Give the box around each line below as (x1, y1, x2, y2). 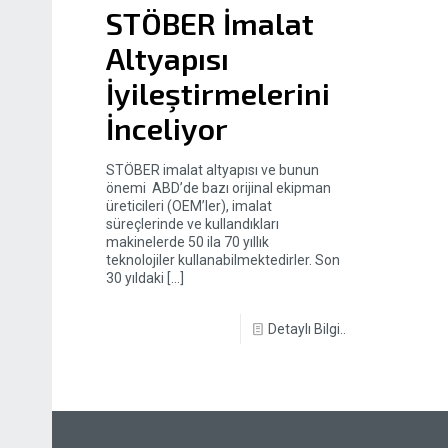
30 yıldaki (105, 269, 164, 286)
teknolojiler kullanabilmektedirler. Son (105, 251, 340, 268)
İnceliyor (105, 109, 228, 146)
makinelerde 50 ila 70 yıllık (105, 233, 269, 250)
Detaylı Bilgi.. (267, 320, 346, 337)
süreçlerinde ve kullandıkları (105, 215, 279, 232)
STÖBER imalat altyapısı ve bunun (105, 161, 319, 178)
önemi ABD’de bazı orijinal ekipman (105, 179, 331, 196)
